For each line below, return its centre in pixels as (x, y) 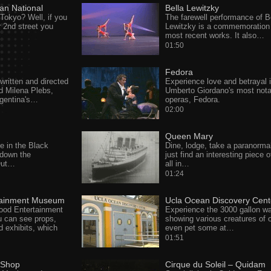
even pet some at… (199, 228)
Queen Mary (189, 136)
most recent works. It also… (214, 35)
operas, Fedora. (192, 100)
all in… (177, 164)
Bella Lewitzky (192, 8)
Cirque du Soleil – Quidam (215, 264)
